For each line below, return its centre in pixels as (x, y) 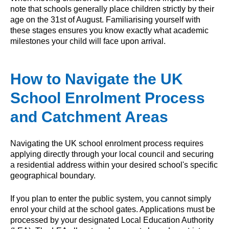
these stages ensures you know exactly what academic (109, 31)
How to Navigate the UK (97, 79)
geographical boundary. (53, 175)
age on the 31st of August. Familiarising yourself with (105, 20)
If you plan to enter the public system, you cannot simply (111, 198)
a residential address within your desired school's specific (114, 165)
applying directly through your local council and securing (112, 154)
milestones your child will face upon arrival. (88, 41)
